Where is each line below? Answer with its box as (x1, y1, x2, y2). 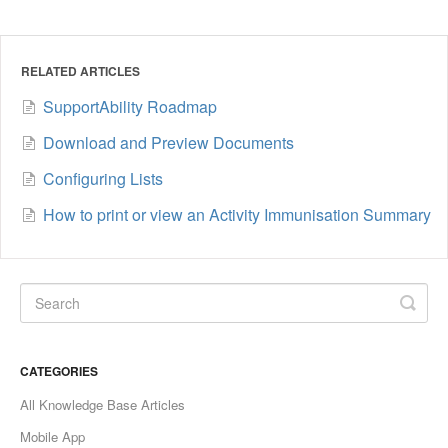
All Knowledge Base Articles (20, 394, 185, 414)
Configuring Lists (43, 166, 163, 190)
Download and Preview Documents (43, 130, 294, 154)
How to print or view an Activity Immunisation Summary (43, 202, 431, 226)
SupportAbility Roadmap (43, 94, 217, 118)
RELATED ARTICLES (21, 61, 140, 80)
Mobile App (20, 426, 85, 446)
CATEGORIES (20, 361, 98, 380)
